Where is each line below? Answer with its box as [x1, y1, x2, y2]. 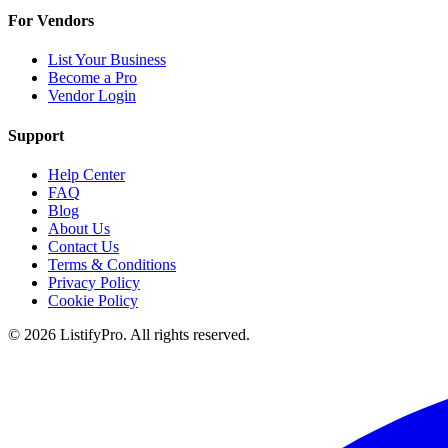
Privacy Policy [48, 273, 140, 291]
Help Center [48, 165, 125, 183]
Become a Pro [48, 69, 137, 87]
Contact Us [48, 237, 119, 255]
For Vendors [8, 12, 94, 30]
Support [8, 126, 64, 144]
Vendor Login [48, 87, 136, 105]
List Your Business [48, 51, 166, 69]
